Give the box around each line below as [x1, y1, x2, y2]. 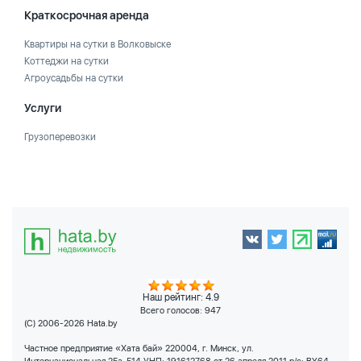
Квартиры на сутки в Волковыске [24, 39, 171, 50]
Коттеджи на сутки [24, 56, 109, 67]
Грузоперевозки [24, 131, 96, 143]
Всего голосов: [140, 305, 205, 316]
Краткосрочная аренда [24, 9, 149, 22]
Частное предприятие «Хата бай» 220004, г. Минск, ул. [24, 343, 254, 354]
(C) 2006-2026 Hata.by [24, 318, 118, 329]
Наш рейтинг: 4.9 [142, 292, 219, 303]
